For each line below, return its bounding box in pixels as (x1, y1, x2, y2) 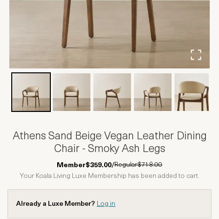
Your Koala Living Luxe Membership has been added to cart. (20, 173, 199, 180)
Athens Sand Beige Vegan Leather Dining (12, 131, 207, 142)
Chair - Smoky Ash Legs (54, 144, 165, 155)
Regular (114, 161, 137, 169)
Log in (97, 200, 115, 208)
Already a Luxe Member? (16, 200, 95, 208)
